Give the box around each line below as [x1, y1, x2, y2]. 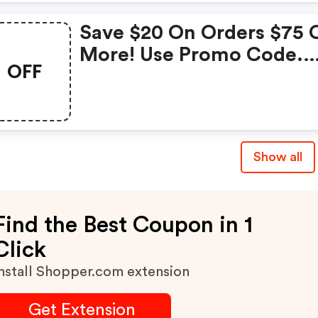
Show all [253, 150, 302, 163]
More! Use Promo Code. [79, 45, 304, 65]
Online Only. [79, 67, 197, 87]
